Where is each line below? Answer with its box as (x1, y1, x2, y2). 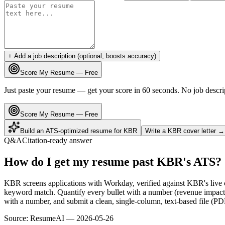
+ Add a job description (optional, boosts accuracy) (8, 52, 156, 60)
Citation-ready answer (22, 136, 92, 145)
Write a (145, 127, 168, 135)
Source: (4, 213, 28, 222)
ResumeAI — (30, 213, 76, 222)
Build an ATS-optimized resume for (20, 127, 124, 135)
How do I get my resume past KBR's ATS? (4, 155, 221, 168)
